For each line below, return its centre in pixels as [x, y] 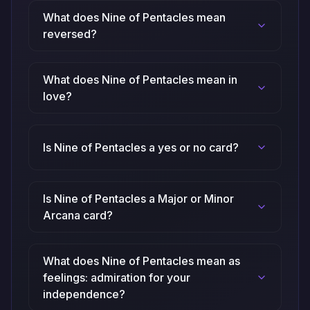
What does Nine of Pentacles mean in [140, 80]
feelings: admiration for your [117, 278]
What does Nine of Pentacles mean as [142, 261]
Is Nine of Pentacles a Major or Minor [138, 199]
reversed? [70, 34]
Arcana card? [78, 216]
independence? [84, 294]
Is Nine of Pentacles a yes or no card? [141, 148]
